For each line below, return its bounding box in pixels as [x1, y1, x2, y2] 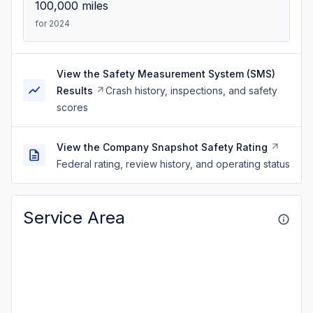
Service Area [23, 208, 125, 228]
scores [57, 101, 88, 113]
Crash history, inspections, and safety [105, 85, 277, 96]
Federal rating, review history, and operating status [57, 158, 290, 170]
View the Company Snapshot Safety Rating [57, 141, 268, 153]
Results [57, 85, 93, 96]
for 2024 [35, 18, 70, 29]
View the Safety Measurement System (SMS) [57, 68, 275, 80]
